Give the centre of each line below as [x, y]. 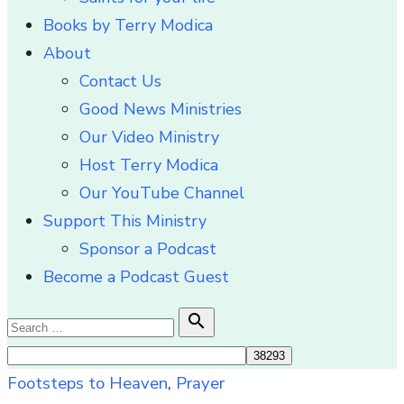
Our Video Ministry [149, 137]
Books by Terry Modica [128, 25]
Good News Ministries [161, 109]
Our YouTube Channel [162, 193]
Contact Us [120, 81]
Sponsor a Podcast [148, 249]
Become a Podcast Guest [136, 277]
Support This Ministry [125, 221]
